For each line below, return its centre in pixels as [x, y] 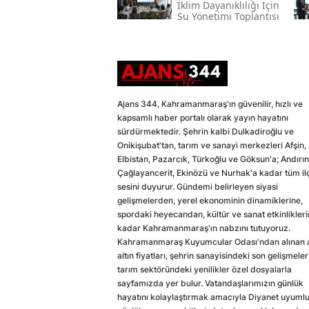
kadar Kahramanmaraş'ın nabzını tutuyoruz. [204, 228]
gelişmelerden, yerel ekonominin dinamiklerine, [210, 201]
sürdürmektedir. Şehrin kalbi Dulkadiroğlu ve [206, 132]
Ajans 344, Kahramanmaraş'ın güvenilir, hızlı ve [210, 104]
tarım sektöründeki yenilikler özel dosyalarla [205, 270]
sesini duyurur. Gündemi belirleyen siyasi [198, 187]
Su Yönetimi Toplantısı [228, 17]
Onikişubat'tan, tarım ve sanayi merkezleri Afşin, [212, 146]
